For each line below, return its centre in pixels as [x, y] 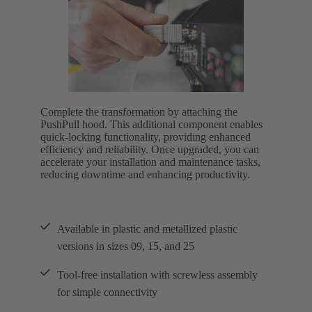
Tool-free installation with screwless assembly [157, 275]
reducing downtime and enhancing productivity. [145, 175]
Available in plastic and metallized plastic [147, 229]
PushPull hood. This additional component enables [151, 125]
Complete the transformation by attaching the [139, 112]
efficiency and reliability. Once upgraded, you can [150, 150]
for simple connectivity [107, 292]
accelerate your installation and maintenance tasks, [150, 162]
